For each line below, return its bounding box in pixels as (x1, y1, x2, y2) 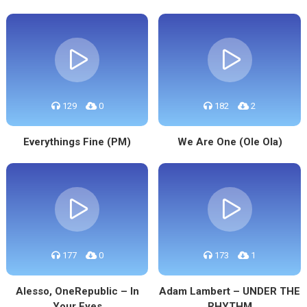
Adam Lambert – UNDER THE (159, 285, 301, 297)
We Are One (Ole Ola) (177, 136, 282, 148)
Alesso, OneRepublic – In (15, 285, 139, 297)
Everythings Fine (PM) (23, 136, 132, 148)
